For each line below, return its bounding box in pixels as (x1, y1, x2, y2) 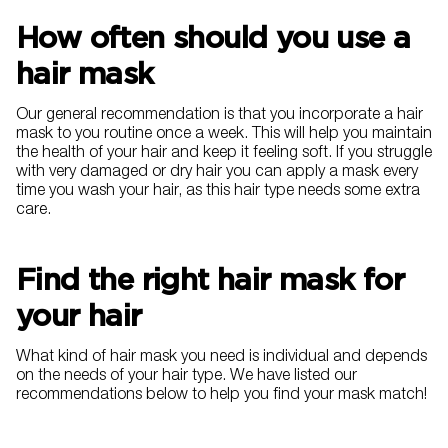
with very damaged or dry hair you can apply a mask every (16, 165, 418, 182)
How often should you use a (16, 19, 411, 56)
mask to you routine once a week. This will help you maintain (16, 127, 432, 144)
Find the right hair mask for (16, 261, 405, 298)
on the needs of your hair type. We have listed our (16, 369, 357, 386)
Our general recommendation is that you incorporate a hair (16, 108, 423, 125)
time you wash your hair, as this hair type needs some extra (16, 184, 420, 201)
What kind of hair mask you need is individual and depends (16, 350, 427, 367)
